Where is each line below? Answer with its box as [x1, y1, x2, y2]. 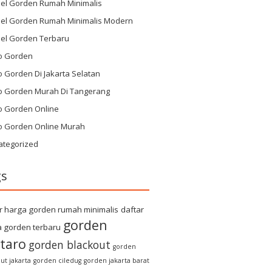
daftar [121, 204, 144, 215]
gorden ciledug [33, 256, 81, 265]
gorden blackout [29, 237, 110, 252]
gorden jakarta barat [84, 256, 149, 265]
